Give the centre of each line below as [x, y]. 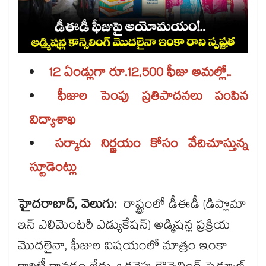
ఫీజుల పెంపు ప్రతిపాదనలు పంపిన [153, 98]
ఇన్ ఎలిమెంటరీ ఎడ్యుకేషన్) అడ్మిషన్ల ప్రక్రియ [124, 227]
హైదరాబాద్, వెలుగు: [71, 206]
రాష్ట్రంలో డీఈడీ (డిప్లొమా [185, 206]
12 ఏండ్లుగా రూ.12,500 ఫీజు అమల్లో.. [142, 75]
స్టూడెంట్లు [53, 170]
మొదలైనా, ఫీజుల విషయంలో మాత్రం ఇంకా [123, 248]
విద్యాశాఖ [53, 122]
